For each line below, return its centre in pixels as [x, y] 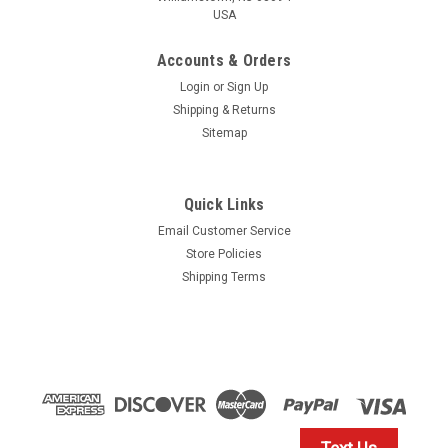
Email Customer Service [224, 230]
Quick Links [224, 204]
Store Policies [224, 253]
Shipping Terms [224, 276]
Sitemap [224, 132]
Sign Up [248, 86]
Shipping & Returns [224, 109]
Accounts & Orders [224, 60]
